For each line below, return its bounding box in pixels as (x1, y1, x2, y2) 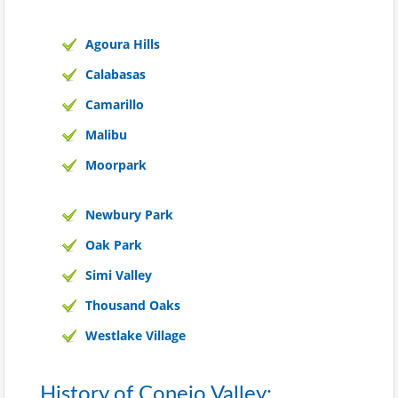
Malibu (85, 125, 127, 143)
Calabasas (85, 65, 146, 83)
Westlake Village (85, 326, 186, 344)
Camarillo (85, 95, 144, 113)
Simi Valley (85, 266, 152, 283)
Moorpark (85, 155, 147, 173)
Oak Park (85, 235, 142, 253)
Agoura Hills (85, 35, 160, 52)
